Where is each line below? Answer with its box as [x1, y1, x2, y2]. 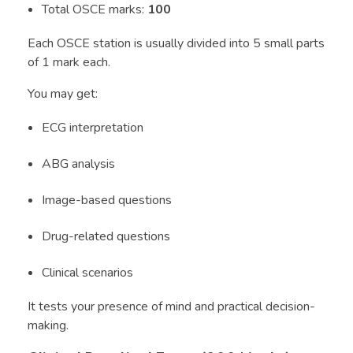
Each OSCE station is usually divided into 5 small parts [28, 34, 325, 52]
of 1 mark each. [28, 53, 113, 71]
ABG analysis [41, 154, 118, 173]
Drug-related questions [41, 227, 173, 245]
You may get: [28, 84, 101, 102]
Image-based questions [41, 191, 175, 209]
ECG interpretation [41, 118, 147, 136]
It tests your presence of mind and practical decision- [28, 297, 315, 315]
